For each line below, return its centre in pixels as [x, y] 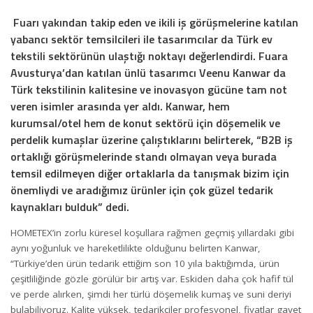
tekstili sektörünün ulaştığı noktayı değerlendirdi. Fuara [149, 56]
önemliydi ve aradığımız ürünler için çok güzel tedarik [142, 190]
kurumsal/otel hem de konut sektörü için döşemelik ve [145, 123]
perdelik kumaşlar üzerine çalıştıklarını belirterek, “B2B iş [152, 140]
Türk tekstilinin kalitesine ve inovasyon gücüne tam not [149, 89]
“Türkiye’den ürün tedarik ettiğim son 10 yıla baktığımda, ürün [145, 263]
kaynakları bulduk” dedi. [70, 207]
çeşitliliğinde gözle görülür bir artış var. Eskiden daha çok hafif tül [152, 278]
